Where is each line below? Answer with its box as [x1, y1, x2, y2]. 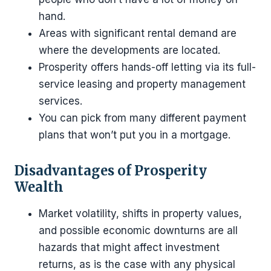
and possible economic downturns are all [39, 224, 238, 237]
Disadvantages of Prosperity [15, 162, 207, 179]
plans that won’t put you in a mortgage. [39, 129, 230, 141]
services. [39, 95, 82, 107]
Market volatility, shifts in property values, [39, 207, 242, 220]
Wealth [15, 178, 64, 195]
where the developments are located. [39, 44, 220, 56]
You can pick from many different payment [39, 112, 246, 124]
